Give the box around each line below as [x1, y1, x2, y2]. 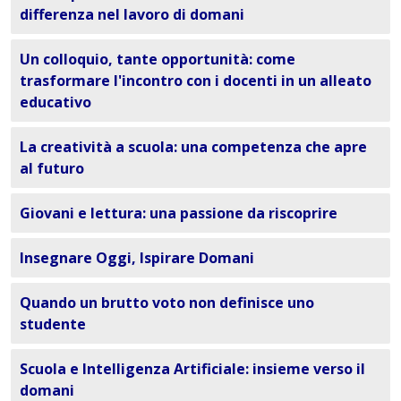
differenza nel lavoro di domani [20, 4, 244, 25]
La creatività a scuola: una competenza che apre [20, 137, 367, 158]
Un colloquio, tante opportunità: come [20, 49, 295, 70]
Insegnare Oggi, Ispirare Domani [20, 248, 254, 269]
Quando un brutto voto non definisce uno [20, 293, 314, 313]
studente [20, 314, 86, 335]
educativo [20, 92, 91, 113]
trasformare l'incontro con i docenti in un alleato [20, 71, 371, 91]
